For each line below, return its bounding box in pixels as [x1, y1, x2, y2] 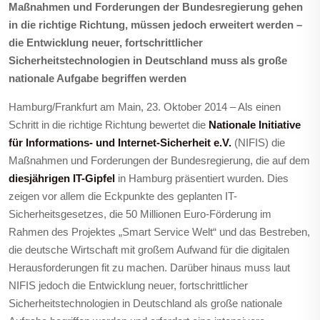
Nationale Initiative [209, 119, 301, 131]
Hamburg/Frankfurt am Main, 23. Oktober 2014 [9, 101, 227, 113]
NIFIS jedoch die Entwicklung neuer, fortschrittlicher [9, 279, 248, 291]
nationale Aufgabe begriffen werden [9, 72, 186, 84]
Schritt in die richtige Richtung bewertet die [9, 119, 209, 131]
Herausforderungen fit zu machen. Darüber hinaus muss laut [9, 261, 290, 274]
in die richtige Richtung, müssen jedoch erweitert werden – [9, 19, 302, 31]
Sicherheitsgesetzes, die [9, 208, 126, 220]
